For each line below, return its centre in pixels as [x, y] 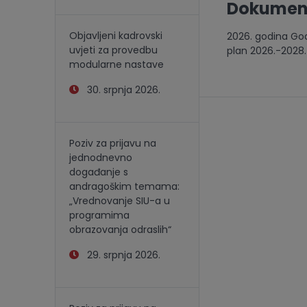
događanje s [99, 172]
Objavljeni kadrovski [116, 36]
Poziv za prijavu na [113, 143]
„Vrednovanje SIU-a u [120, 201]
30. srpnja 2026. [120, 90]
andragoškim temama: [124, 186]
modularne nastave [116, 64]
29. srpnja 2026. [120, 255]
